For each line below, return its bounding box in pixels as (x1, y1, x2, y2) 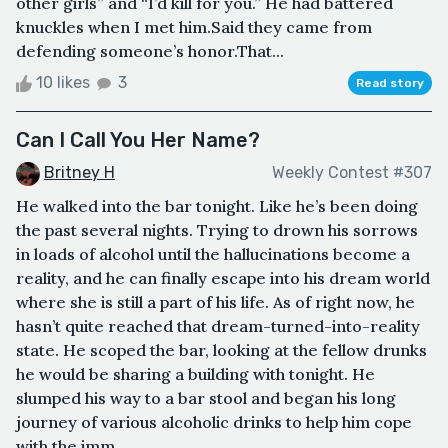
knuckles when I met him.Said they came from (16, 16, 372, 37)
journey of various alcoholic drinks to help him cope (16, 411, 412, 432)
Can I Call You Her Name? (16, 127, 260, 152)
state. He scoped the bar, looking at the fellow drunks (16, 339, 427, 360)
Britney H (44, 162, 115, 182)
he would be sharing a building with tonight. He (16, 363, 375, 384)
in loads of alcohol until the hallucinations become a (16, 243, 410, 264)
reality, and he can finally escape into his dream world (16, 267, 430, 288)
